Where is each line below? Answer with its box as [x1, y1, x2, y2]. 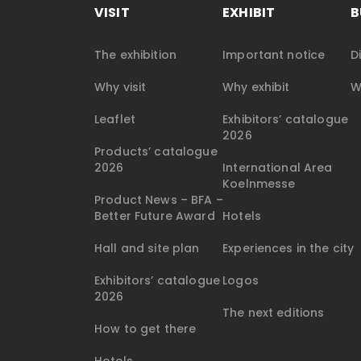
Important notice [222, 47, 326, 64]
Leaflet [94, 111, 135, 128]
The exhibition [94, 47, 176, 64]
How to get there [94, 321, 197, 338]
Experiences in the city [222, 240, 355, 257]
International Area [222, 160, 333, 176]
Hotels [222, 208, 261, 225]
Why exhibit [222, 79, 290, 96]
